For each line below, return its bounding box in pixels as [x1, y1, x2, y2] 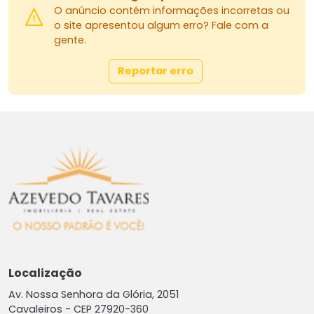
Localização [8, 265, 82, 282]
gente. [54, 33, 86, 48]
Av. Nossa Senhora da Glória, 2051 [8, 287, 179, 302]
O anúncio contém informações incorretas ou [54, 4, 289, 18]
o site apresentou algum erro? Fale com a [54, 18, 268, 33]
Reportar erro [118, 64, 193, 78]
